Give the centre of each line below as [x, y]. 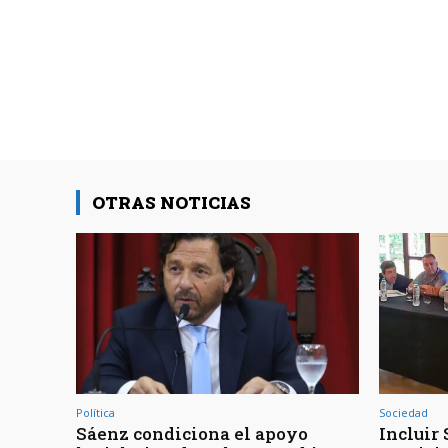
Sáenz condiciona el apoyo [192, 434]
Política [95, 413]
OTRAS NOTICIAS [171, 203]
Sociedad [403, 413]
